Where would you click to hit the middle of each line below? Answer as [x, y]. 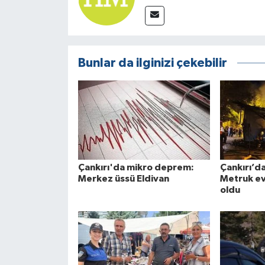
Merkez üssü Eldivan [123, 179]
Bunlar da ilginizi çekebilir [152, 63]
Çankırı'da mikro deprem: [136, 168]
